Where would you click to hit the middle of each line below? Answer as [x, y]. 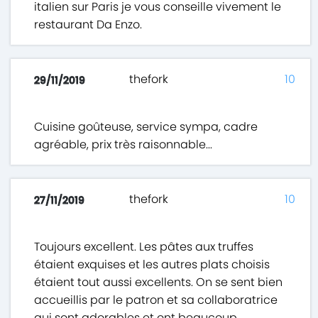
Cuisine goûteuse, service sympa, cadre [146, 127]
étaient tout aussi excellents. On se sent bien [159, 283]
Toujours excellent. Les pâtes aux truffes [144, 247]
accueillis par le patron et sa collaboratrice [156, 300]
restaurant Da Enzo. [88, 25]
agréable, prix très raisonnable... [124, 145]
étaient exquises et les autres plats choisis [152, 265]
